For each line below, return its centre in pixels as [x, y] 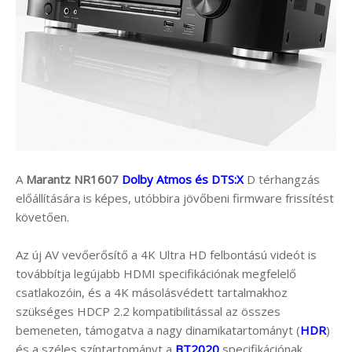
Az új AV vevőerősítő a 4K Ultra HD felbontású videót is [166, 254]
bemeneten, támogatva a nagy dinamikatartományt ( [158, 330]
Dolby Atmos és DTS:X [183, 179]
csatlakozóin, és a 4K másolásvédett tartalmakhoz [152, 292]
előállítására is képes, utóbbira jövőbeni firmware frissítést [175, 198]
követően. [42, 216]
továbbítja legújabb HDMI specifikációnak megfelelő [156, 273]
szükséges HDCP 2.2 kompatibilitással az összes [148, 311]
